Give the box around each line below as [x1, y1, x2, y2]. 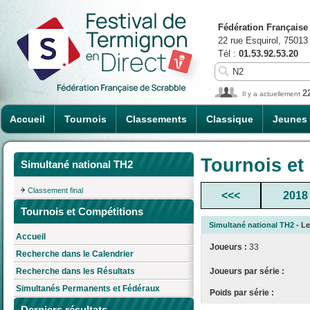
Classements [126, 113, 187, 125]
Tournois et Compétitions [21, 205, 143, 217]
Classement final [28, 185, 83, 194]
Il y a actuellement [242, 90, 302, 98]
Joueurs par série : [210, 266, 284, 276]
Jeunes [273, 113, 307, 125]
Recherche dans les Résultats [16, 266, 135, 277]
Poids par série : [210, 287, 274, 298]
